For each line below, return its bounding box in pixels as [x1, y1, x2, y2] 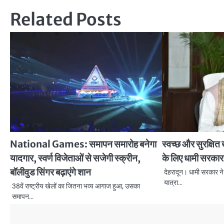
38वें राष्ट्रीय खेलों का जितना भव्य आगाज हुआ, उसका [12, 181, 140, 190]
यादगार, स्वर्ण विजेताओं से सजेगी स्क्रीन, [10, 151, 140, 164]
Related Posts [10, 8, 121, 30]
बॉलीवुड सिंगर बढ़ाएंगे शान [10, 165, 91, 178]
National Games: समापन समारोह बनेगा [10, 137, 156, 150]
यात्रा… [164, 178, 183, 186]
